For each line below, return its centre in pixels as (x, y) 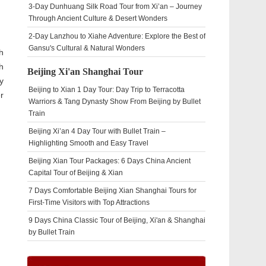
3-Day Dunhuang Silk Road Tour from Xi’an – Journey (115, 7)
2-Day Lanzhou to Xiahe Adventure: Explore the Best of (117, 36)
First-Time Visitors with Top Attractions (89, 202)
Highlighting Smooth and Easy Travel (88, 143)
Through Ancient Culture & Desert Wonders (98, 18)
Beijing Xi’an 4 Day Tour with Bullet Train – (97, 131)
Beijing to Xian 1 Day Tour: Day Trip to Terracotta (107, 90)
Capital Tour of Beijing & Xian (76, 173)
